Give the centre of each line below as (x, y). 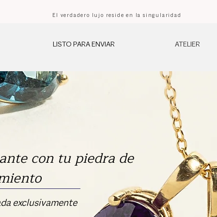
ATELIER (187, 45)
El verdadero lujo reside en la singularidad (117, 15)
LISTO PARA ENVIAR (84, 45)
